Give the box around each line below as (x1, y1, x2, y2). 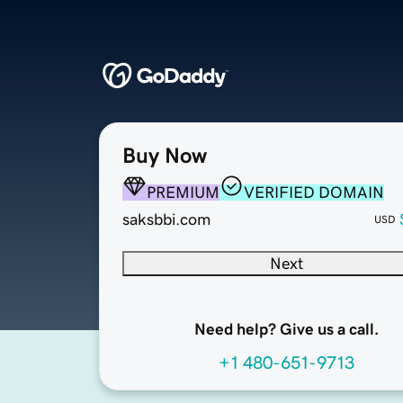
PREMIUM (147, 184, 219, 201)
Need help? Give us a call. (193, 321, 379, 338)
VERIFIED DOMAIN (244, 184, 384, 201)
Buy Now (122, 145, 207, 167)
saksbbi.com (122, 211, 210, 228)
